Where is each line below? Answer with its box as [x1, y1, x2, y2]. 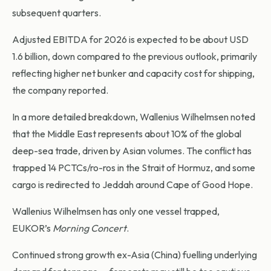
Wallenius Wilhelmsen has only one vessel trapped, [12, 205, 220, 218]
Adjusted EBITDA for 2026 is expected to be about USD [12, 33, 249, 46]
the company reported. [12, 84, 108, 97]
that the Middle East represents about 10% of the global [12, 128, 241, 140]
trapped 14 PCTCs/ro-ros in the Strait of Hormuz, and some [12, 162, 255, 174]
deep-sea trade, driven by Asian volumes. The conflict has [12, 145, 252, 157]
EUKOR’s [12, 222, 53, 235]
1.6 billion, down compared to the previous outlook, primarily [12, 50, 257, 63]
